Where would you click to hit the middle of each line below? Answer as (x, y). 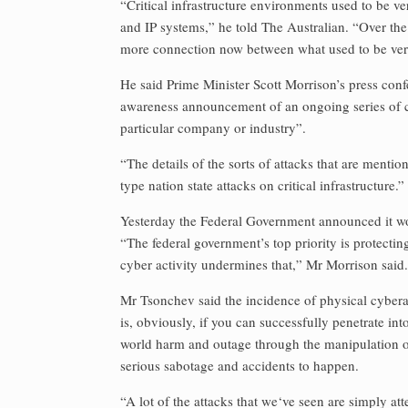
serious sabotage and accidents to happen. (240, 365)
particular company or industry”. (213, 127)
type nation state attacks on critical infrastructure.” (262, 185)
